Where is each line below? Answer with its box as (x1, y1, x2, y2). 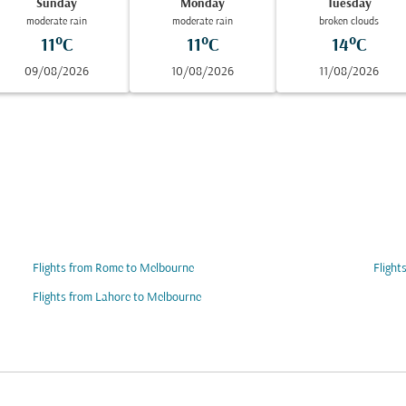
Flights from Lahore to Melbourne (33, 291, 201, 304)
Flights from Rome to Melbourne (33, 262, 194, 275)
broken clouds (319, 16, 380, 27)
